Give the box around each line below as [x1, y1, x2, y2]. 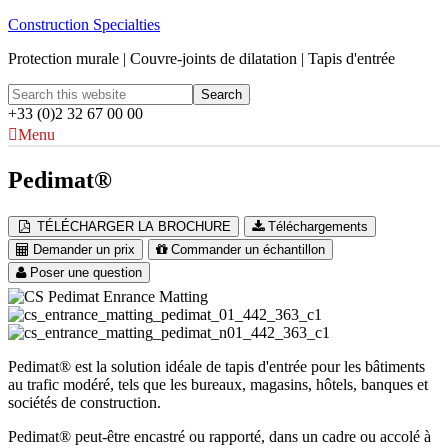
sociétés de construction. [8, 393, 161, 411]
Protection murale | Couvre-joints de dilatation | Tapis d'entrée [8, 50, 395, 67]
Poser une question [30, 264, 142, 280]
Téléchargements [268, 218, 369, 234]
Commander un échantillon [171, 241, 325, 257]
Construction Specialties [8, 16, 160, 33]
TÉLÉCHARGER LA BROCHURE [37, 218, 232, 234]
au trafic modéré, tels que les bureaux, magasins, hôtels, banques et [8, 375, 428, 393]
